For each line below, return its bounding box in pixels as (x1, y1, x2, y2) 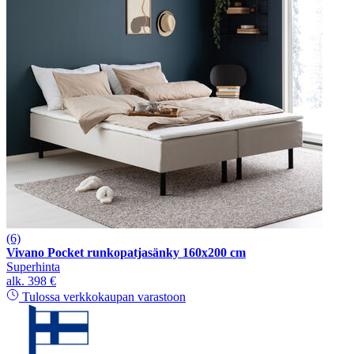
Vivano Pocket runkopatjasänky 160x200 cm (6, 245, 246, 259)
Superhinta (6, 259, 60, 273)
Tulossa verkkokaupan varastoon (19, 289, 186, 303)
